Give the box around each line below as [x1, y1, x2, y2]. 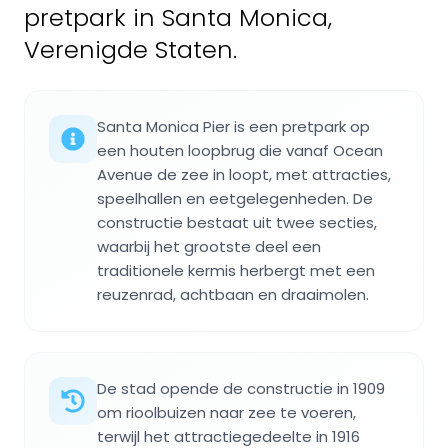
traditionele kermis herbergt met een [97, 259, 375, 281]
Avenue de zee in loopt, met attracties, [97, 163, 391, 185]
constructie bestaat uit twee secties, [97, 211, 377, 233]
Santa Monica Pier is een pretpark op [97, 115, 370, 137]
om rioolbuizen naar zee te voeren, [97, 401, 356, 423]
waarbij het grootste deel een [97, 235, 321, 257]
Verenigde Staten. [24, 32, 237, 66]
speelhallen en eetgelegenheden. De [97, 187, 373, 209]
